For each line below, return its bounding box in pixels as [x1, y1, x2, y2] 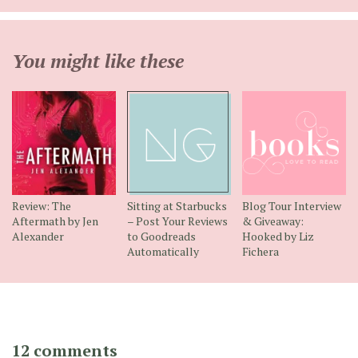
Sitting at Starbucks [127, 197, 228, 213]
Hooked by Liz [242, 228, 315, 244]
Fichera [242, 243, 280, 259]
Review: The [12, 197, 71, 213]
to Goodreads [127, 228, 197, 244]
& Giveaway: [242, 213, 304, 229]
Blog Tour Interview [242, 197, 342, 213]
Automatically [127, 243, 200, 259]
